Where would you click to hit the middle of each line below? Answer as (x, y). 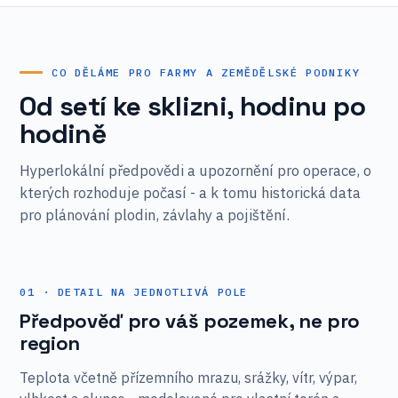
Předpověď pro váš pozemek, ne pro (190, 321)
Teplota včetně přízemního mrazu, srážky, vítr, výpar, (188, 378)
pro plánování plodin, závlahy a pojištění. (155, 215)
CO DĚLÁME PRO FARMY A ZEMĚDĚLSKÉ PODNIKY (206, 72)
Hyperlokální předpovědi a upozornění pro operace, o (195, 171)
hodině (63, 134)
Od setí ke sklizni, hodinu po (192, 106)
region (50, 343)
